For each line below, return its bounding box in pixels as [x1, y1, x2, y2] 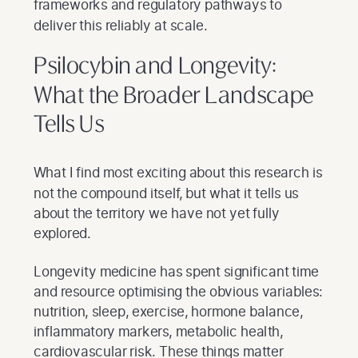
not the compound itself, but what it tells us [34, 184, 299, 201]
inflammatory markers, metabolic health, [34, 323, 284, 340]
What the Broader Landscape [34, 84, 313, 109]
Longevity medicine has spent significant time [34, 262, 319, 280]
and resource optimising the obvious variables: [34, 282, 323, 300]
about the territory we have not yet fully [34, 204, 280, 221]
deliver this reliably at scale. [34, 16, 207, 34]
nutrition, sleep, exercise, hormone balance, [34, 302, 304, 320]
